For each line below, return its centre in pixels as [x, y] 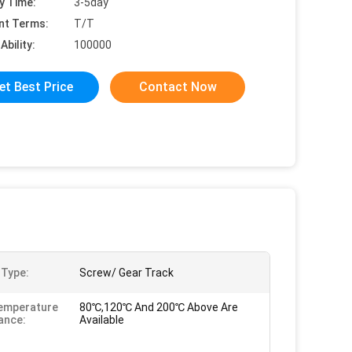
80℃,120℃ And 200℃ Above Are [159, 307]
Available [102, 320]
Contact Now [178, 87]
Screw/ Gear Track [126, 273]
